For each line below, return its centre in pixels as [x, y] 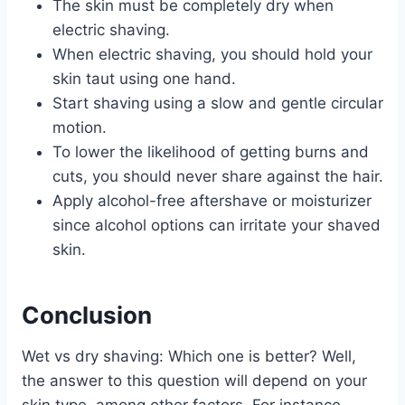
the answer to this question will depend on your [194, 380]
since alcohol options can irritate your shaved [217, 225]
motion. [80, 127]
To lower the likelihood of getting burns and [211, 151]
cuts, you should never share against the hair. [218, 176]
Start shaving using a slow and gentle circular [218, 103]
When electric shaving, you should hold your [212, 54]
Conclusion [87, 315]
